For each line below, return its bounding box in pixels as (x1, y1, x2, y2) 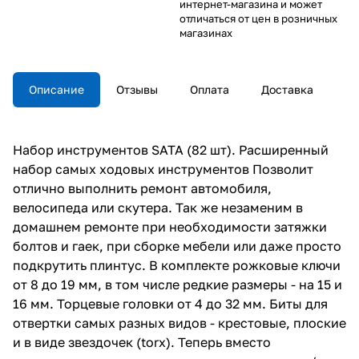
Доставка (261, 82, 313, 96)
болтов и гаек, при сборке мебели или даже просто (13, 237, 341, 254)
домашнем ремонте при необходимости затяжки (13, 218, 327, 235)
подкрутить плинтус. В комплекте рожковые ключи (13, 256, 341, 273)
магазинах (179, 26, 232, 39)
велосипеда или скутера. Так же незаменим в (13, 199, 303, 216)
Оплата (190, 82, 229, 96)
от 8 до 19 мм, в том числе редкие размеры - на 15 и (13, 276, 342, 292)
